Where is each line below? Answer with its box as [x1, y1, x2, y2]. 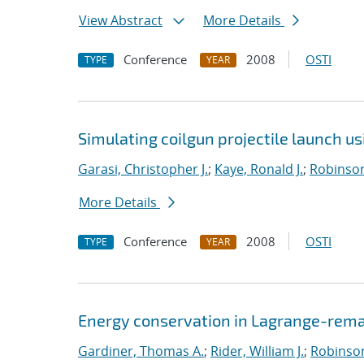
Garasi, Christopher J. [78, 160, 208, 178]
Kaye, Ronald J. [214, 160, 303, 178]
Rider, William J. [210, 342, 304, 360]
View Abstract [79, 11, 162, 29]
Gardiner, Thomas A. [78, 342, 204, 360]
